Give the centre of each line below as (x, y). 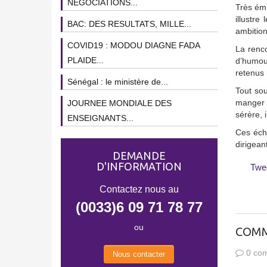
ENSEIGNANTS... (100, 118)
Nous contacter (139, 254)
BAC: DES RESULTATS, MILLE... (129, 24)
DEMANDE (139, 156)
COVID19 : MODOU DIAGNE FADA (134, 45)
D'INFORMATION (139, 166)
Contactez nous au (139, 189)
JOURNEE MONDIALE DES (119, 103)
